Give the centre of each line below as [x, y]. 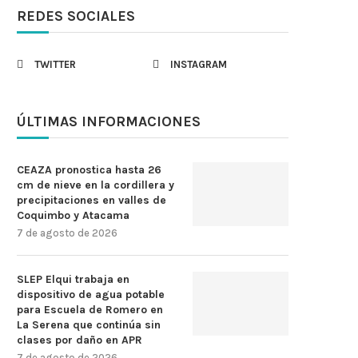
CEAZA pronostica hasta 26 [89, 170]
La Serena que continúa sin [89, 325]
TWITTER [55, 64]
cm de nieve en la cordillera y [95, 185]
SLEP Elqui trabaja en [73, 279]
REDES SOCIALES [76, 16]
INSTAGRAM [199, 64]
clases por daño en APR [80, 340]
